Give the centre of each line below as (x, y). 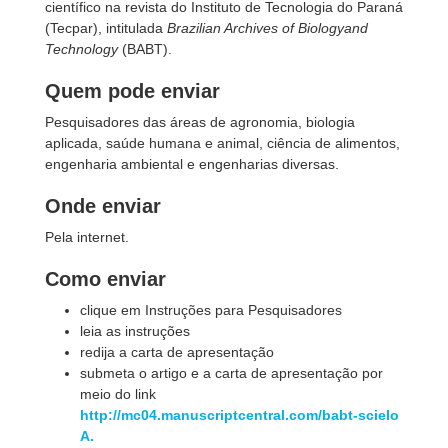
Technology (81, 49)
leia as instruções (137, 331)
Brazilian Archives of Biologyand (267, 28)
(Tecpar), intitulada (106, 28)
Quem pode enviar (132, 91)
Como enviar (105, 279)
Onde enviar (103, 206)
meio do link (118, 394)
